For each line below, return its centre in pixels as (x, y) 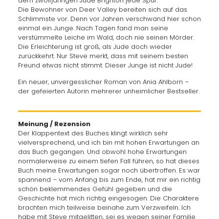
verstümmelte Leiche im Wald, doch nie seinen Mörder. (106, 37)
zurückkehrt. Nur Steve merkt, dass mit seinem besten (103, 56)
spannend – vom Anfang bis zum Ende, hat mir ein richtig (109, 180)
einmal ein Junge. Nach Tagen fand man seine (93, 28)
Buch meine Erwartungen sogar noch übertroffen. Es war (109, 170)
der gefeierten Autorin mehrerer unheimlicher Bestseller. (109, 91)
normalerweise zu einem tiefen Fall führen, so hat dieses (109, 161)
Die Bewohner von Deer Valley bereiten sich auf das (102, 10)
